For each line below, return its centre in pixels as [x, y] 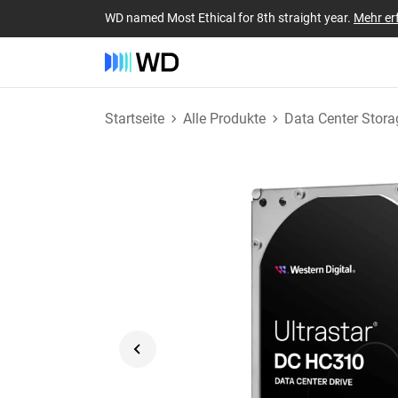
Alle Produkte [224, 118]
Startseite [135, 118]
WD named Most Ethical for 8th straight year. [229, 17]
